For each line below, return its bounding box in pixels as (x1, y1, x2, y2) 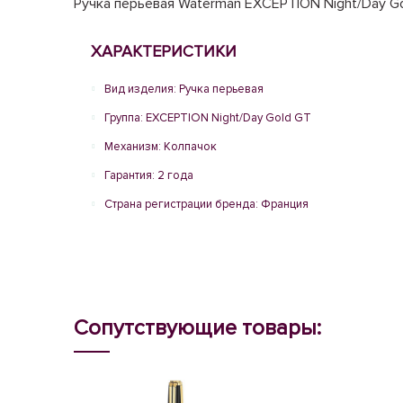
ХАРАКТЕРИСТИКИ (91, 41, 237, 61)
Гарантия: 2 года (104, 168, 193, 183)
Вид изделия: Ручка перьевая (104, 82, 264, 96)
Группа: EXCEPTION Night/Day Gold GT (104, 111, 311, 125)
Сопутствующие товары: (74, 315, 321, 341)
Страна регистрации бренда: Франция (104, 197, 309, 211)
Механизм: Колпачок (104, 139, 217, 154)
